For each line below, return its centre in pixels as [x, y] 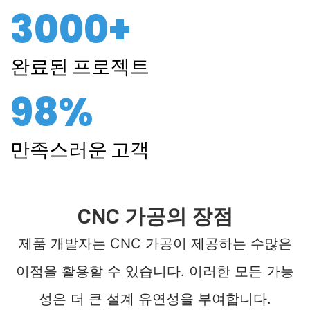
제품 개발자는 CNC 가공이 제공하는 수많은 [155, 244]
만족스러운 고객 [80, 150]
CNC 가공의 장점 [155, 216]
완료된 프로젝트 [80, 67]
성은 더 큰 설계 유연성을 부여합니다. [155, 299]
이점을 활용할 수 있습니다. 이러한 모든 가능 [155, 272]
